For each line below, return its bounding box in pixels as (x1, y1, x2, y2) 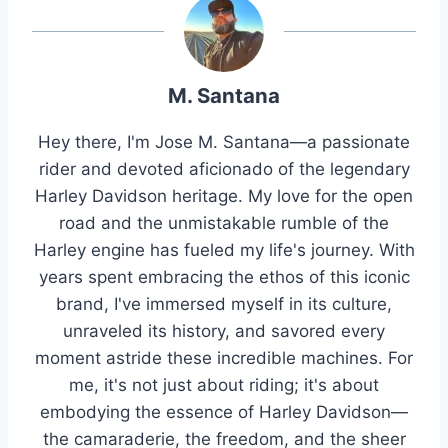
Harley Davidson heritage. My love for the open (35, 186, 413, 207)
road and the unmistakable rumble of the (59, 213, 389, 234)
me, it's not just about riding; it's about (69, 375, 379, 396)
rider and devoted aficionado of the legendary (38, 159, 410, 180)
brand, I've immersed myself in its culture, (56, 294, 392, 315)
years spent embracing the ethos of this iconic (38, 267, 410, 288)
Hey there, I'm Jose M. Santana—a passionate (38, 132, 410, 153)
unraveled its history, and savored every (63, 321, 385, 342)
